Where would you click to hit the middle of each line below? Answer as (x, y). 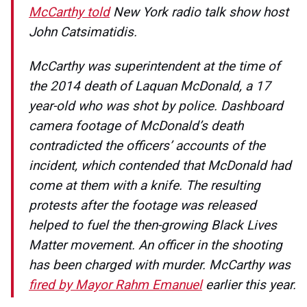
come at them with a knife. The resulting (145, 186)
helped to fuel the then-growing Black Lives (153, 225)
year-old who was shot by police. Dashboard (156, 106)
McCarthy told (69, 12)
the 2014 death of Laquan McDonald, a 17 (150, 86)
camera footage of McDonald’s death (136, 126)
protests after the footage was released (143, 206)
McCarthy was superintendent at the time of (155, 66)
